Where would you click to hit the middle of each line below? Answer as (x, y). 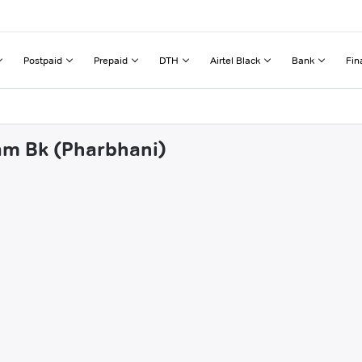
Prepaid (111, 60)
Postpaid (43, 60)
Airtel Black (235, 60)
